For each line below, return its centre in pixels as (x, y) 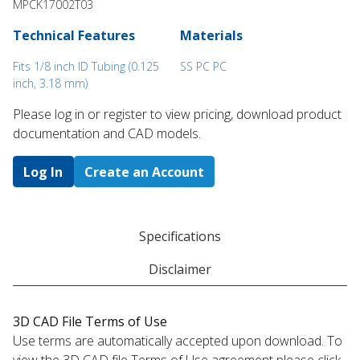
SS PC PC (203, 67)
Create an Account (144, 172)
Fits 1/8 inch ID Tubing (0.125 (86, 67)
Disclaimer (180, 269)
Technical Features (74, 36)
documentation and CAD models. (107, 134)
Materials (211, 36)
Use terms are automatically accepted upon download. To (178, 340)
